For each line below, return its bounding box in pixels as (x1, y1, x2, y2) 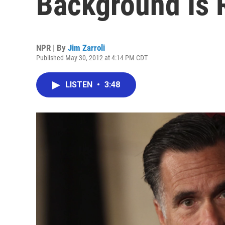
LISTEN (65, 80, 94, 89)
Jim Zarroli (68, 43, 105, 53)
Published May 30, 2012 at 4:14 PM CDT (36, 54, 148, 62)
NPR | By (36, 43, 68, 53)
